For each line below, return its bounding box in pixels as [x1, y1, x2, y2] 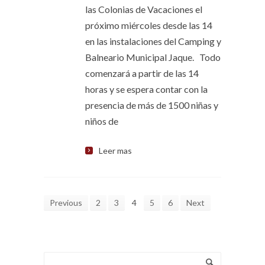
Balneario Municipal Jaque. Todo [85, 51, 221, 63]
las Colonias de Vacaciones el [85, 4, 202, 15]
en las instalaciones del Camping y [85, 35, 221, 47]
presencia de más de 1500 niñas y [85, 99, 218, 111]
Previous [50, 198, 82, 208]
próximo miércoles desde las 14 [85, 20, 212, 31]
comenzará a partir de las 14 [85, 67, 199, 79]
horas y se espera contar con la [85, 83, 208, 95]
